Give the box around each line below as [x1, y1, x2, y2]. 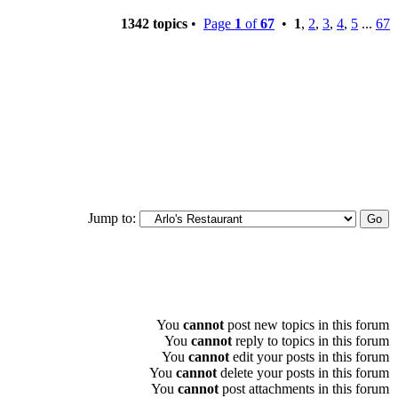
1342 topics [121, 15, 187, 31]
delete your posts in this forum [217, 364, 389, 380]
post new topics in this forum [224, 316, 389, 332]
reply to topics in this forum [232, 332, 389, 348]
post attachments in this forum [219, 380, 389, 396]
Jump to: [88, 210, 136, 226]
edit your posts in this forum [229, 348, 389, 364]
